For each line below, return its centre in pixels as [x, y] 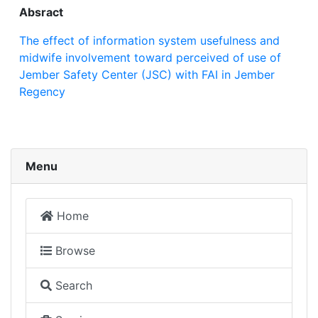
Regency [42, 92]
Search [72, 285]
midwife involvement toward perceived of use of [150, 57]
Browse [73, 251]
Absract [41, 12]
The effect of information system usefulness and [149, 40]
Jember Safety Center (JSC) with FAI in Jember [147, 75]
